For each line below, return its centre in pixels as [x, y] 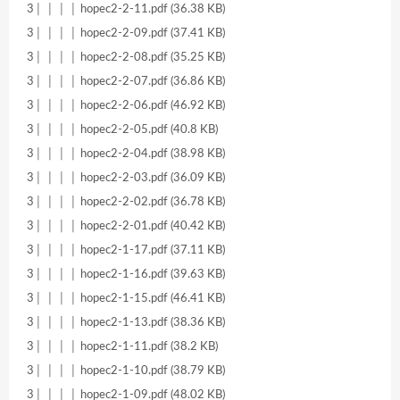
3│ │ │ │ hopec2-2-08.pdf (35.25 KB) [126, 57]
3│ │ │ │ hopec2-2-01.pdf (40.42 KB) [126, 225]
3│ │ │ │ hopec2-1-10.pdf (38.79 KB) [126, 370]
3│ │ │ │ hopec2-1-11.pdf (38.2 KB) [122, 346]
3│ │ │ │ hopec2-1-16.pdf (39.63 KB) [126, 274]
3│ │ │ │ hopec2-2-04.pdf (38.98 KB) [126, 153]
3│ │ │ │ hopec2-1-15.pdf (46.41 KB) [126, 298]
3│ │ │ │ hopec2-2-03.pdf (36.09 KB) [126, 177]
